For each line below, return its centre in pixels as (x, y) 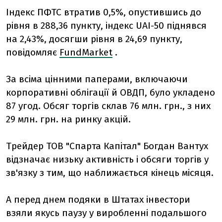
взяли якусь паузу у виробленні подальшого (106, 213)
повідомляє (33, 52)
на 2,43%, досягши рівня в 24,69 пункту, (94, 39)
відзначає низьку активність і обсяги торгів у (107, 159)
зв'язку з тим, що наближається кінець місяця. (110, 173)
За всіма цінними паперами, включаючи (97, 79)
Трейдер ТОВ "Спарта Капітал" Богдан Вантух (107, 146)
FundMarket (86, 52)
